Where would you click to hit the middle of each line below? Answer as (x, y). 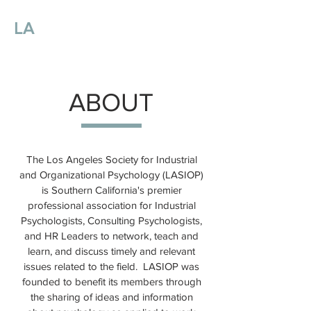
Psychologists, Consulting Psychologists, (111, 220)
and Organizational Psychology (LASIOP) (111, 175)
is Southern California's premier (111, 190)
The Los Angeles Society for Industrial (111, 159)
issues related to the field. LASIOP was (111, 266)
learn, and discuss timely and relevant (111, 251)
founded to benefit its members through (111, 281)
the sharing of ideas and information (111, 297)
